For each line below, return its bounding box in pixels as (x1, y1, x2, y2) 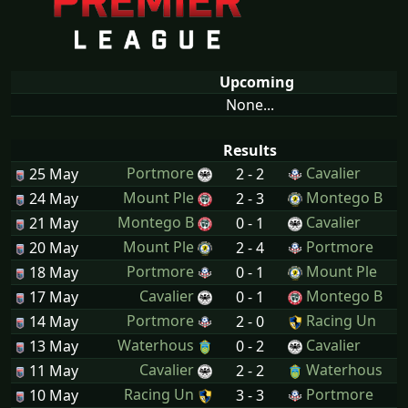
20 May (25, 237, 78, 258)
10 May (25, 384, 78, 405)
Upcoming (219, 71, 294, 92)
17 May (25, 286, 78, 307)
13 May (25, 335, 78, 356)
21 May (25, 212, 78, 233)
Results (223, 139, 277, 160)
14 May (25, 311, 78, 331)
